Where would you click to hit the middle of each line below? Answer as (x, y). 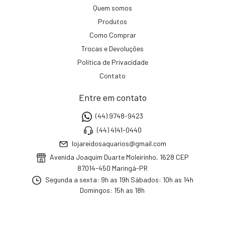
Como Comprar (113, 35)
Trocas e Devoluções (113, 49)
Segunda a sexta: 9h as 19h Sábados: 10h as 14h (118, 179)
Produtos (113, 22)
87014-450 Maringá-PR (112, 168)
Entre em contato (113, 98)
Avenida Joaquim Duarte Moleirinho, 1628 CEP (118, 157)
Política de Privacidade (113, 62)
